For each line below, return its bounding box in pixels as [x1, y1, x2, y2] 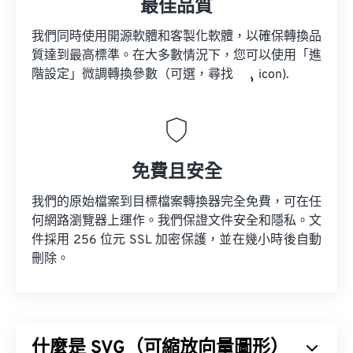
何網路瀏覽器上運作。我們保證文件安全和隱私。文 [32, 214, 321, 230]
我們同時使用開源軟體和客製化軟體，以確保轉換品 [32, 29, 321, 46]
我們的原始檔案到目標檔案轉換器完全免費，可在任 [32, 195, 321, 211]
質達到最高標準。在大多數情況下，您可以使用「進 [32, 48, 321, 65]
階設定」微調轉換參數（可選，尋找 [32, 67, 236, 84]
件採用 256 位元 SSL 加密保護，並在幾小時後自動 [32, 232, 321, 249]
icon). [255, 67, 289, 84]
